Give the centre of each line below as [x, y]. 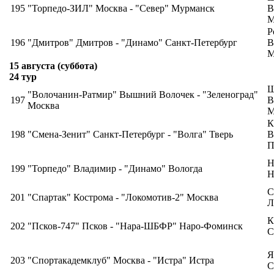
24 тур [23, 77]
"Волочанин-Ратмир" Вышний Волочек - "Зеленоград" [143, 94]
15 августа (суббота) [53, 66]
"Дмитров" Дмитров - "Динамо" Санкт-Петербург [132, 43]
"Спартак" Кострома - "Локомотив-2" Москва [123, 197]
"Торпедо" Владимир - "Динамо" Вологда [115, 168]
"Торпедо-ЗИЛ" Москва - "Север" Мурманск [121, 8]
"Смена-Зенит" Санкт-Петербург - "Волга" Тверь [130, 134]
